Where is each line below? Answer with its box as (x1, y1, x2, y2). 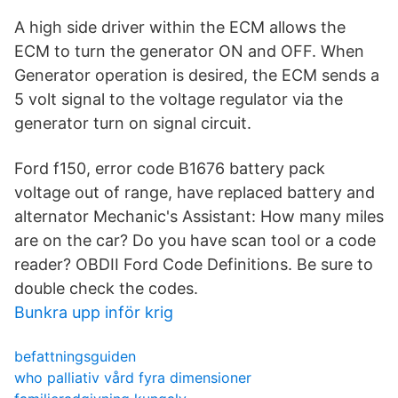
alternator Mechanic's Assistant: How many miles (14, 207, 384, 226)
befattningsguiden (14, 347, 136, 365)
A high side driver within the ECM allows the (14, 18, 346, 36)
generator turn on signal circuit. (14, 114, 251, 132)
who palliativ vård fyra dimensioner (14, 369, 251, 386)
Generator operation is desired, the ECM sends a (14, 66, 379, 84)
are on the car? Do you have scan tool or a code (14, 231, 376, 250)
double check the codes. (14, 279, 198, 298)
